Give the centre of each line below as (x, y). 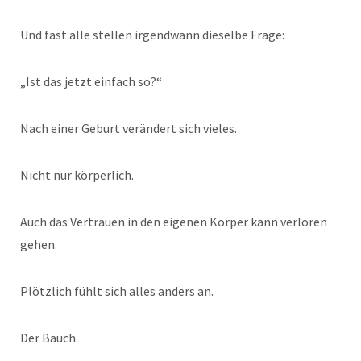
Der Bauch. (49, 338)
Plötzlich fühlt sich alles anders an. (117, 291)
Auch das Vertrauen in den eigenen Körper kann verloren (174, 222)
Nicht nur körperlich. (77, 175)
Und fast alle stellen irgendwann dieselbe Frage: (152, 35)
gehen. (39, 245)
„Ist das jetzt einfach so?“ (91, 82)
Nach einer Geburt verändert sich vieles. (129, 129)
